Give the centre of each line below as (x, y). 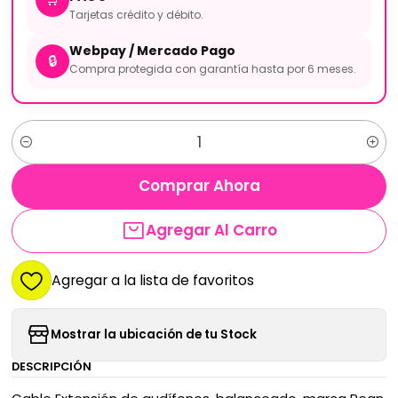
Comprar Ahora (199, 186)
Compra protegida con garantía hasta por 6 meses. (212, 68)
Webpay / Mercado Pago (152, 50)
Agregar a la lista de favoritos (152, 281)
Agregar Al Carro (211, 231)
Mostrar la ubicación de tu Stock (153, 335)
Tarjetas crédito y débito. (136, 14)
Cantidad (40, 151)
